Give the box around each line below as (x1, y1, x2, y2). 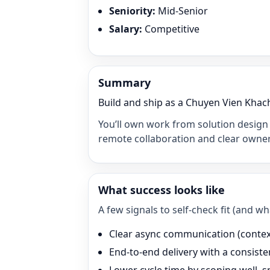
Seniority (109, 4, 152, 17)
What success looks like (98, 183, 225, 197)
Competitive (145, 22, 199, 36)
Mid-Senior (158, 4, 208, 17)
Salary (109, 22, 139, 36)
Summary (98, 75, 151, 90)
